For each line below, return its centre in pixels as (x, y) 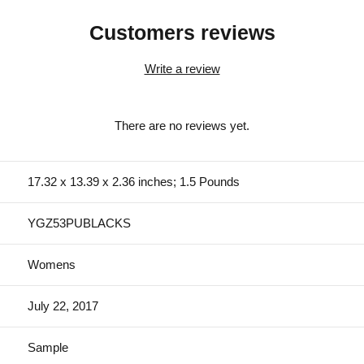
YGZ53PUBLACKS (79, 223)
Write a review (182, 68)
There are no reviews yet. (182, 125)
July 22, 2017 (63, 305)
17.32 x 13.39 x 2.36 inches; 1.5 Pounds (134, 181)
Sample (48, 347)
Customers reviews (182, 32)
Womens (52, 264)
